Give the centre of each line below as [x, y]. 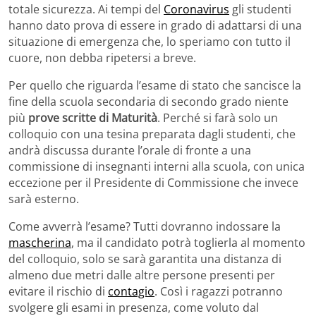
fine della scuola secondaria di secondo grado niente [148, 101]
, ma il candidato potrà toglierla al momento [188, 242]
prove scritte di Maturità [93, 117]
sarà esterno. [44, 199]
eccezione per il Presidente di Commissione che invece [153, 182]
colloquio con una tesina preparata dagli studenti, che [152, 134]
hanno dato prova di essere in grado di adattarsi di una [155, 25]
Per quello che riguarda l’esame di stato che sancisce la [155, 85]
